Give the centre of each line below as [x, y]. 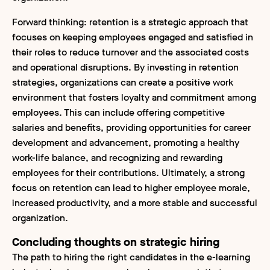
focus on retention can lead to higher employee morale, [131, 187]
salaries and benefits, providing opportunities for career [131, 127]
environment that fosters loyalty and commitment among [134, 97]
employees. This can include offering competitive [118, 112]
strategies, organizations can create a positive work [123, 82]
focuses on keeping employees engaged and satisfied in [133, 37]
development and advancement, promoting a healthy [126, 142]
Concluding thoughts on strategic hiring [116, 242]
